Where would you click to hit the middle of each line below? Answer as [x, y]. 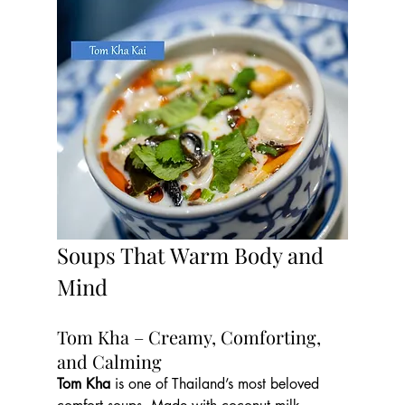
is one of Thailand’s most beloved [217, 383]
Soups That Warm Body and [193, 254]
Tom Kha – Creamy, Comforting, [191, 336]
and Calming [109, 361]
